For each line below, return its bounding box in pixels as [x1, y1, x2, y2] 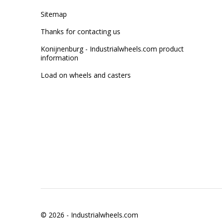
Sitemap [41, 9, 67, 19]
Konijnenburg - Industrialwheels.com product [41, 44, 184, 54]
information [41, 53, 78, 62]
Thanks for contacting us [41, 27, 120, 36]
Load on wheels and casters [41, 70, 131, 80]
